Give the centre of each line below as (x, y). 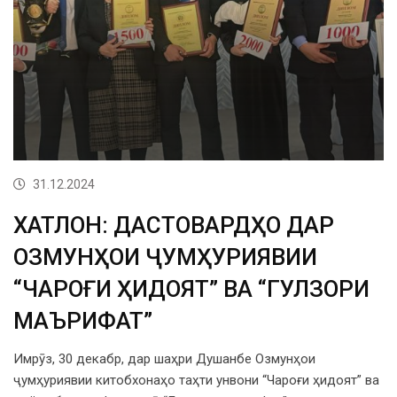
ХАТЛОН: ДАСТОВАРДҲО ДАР (174, 226)
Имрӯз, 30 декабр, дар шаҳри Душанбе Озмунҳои (164, 359)
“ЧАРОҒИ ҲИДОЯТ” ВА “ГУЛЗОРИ (191, 289)
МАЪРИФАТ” (83, 321)
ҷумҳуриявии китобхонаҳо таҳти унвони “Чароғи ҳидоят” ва (196, 381)
